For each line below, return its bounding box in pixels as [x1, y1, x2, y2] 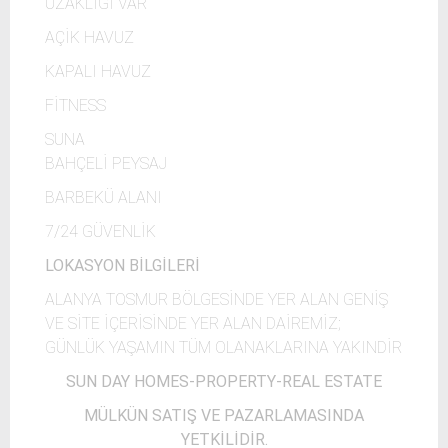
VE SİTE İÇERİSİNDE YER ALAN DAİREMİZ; [45, 314, 341, 333]
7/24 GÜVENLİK [45, 222, 156, 241]
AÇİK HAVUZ [45, 28, 134, 47]
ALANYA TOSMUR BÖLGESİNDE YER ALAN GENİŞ [45, 290, 388, 309]
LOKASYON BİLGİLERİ [45, 256, 200, 275]
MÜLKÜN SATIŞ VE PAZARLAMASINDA [84, 406, 364, 425]
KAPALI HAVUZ [45, 62, 151, 81]
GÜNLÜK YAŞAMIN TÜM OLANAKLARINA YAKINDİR [45, 338, 402, 357]
